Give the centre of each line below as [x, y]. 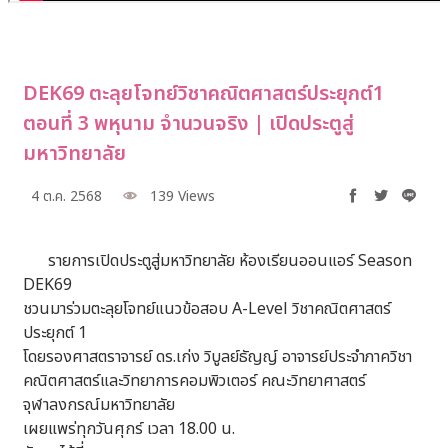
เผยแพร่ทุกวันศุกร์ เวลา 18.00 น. [129, 429]
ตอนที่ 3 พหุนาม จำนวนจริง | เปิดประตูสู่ [188, 124]
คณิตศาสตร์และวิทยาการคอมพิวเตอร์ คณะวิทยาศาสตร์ [194, 381]
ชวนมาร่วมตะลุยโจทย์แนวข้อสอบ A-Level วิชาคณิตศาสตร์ [207, 309]
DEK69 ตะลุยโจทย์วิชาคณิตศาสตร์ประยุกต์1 [203, 94]
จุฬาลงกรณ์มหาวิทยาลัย [99, 405]
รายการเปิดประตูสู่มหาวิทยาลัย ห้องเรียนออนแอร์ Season [230, 261]
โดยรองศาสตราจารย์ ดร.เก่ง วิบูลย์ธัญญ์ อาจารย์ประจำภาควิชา [217, 357]
